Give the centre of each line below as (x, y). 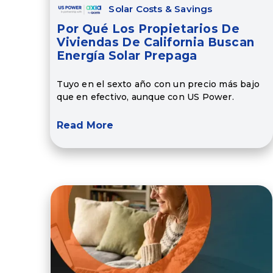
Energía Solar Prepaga (127, 56)
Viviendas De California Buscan (156, 43)
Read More (85, 126)
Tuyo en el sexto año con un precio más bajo (158, 84)
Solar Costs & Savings (161, 9)
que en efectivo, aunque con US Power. (145, 97)
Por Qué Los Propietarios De (148, 29)
